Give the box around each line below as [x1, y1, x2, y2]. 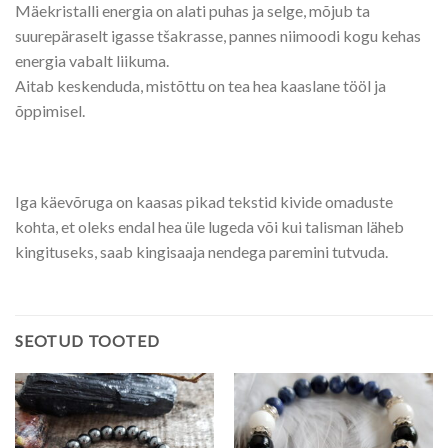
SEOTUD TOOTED [15, 330, 160, 350]
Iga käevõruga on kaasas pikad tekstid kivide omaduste [15, 192, 393, 212]
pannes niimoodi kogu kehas [226, 25, 421, 45]
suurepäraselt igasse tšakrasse [15, 25, 223, 45]
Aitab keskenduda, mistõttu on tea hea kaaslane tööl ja [15, 75, 386, 95]
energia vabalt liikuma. [15, 50, 169, 70]
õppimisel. [15, 100, 85, 120]
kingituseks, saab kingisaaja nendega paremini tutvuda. [15, 242, 388, 262]
